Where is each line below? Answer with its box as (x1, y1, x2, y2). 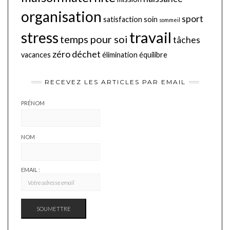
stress (21, 29, 59, 46)
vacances (21, 50, 51, 59)
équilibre (139, 50, 167, 59)
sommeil (159, 16, 180, 23)
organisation (21, 8, 102, 25)
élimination (102, 50, 138, 59)
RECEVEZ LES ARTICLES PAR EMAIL (44, 78, 186, 86)
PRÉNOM (21, 100, 45, 106)
